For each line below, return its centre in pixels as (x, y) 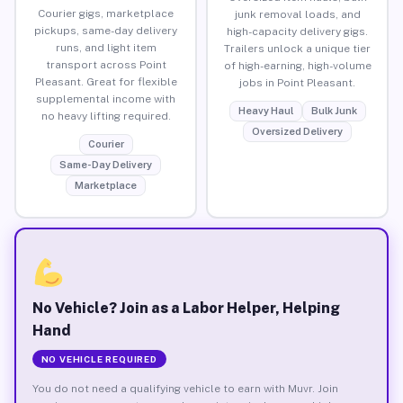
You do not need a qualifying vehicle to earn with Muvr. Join (185, 388)
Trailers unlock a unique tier (297, 48)
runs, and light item (106, 47)
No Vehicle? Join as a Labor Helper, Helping (186, 308)
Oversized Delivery (297, 131)
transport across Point (106, 64)
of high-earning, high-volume (297, 65)
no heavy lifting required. (106, 116)
